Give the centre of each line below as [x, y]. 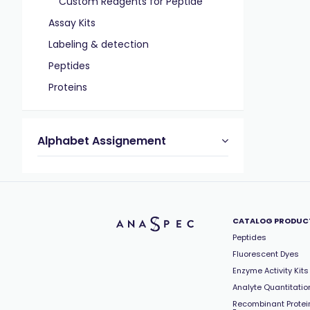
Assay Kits [72, 23]
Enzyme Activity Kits [271, 271]
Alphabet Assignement [102, 141]
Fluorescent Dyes [266, 254]
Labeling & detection [99, 44]
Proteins [68, 87]
